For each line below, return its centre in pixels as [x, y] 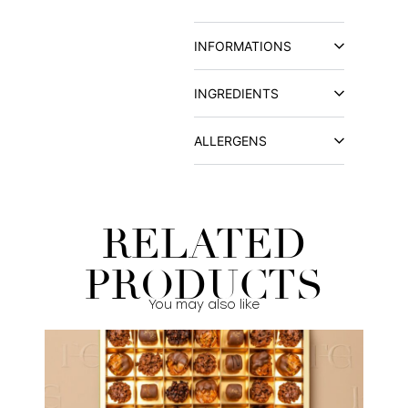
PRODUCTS [204, 285]
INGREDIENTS [237, 93]
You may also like [204, 304]
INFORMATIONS [243, 46]
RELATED [204, 244]
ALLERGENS [231, 140]
